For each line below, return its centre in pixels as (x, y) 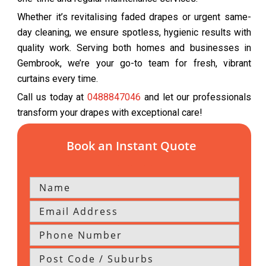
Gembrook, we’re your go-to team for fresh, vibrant (134, 63)
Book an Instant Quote (132, 146)
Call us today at (52, 97)
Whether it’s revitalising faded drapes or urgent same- (134, 17)
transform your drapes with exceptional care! (110, 113)
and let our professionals (196, 97)
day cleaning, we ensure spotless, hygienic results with (134, 32)
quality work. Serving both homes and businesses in (134, 48)
